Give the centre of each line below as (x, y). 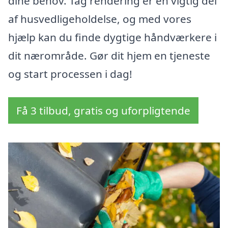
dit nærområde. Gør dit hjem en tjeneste (109, 56)
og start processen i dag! (70, 74)
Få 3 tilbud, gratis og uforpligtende (103, 111)
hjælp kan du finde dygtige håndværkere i (112, 37)
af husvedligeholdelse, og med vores (100, 19)
